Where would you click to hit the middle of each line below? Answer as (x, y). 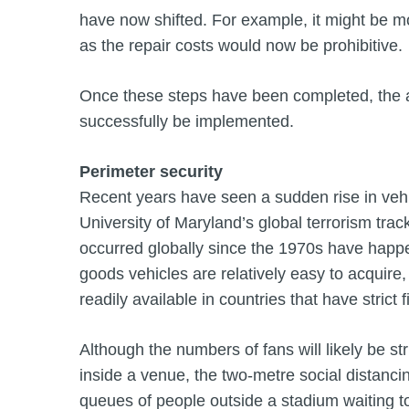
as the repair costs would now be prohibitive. (241, 46)
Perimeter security (151, 172)
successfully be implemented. (187, 122)
